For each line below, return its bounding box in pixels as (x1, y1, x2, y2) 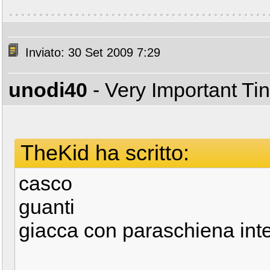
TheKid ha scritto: (20, 140, 189, 165)
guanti (19, 195, 75, 218)
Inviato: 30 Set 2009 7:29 (22, 46, 160, 60)
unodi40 (8, 78, 87, 101)
